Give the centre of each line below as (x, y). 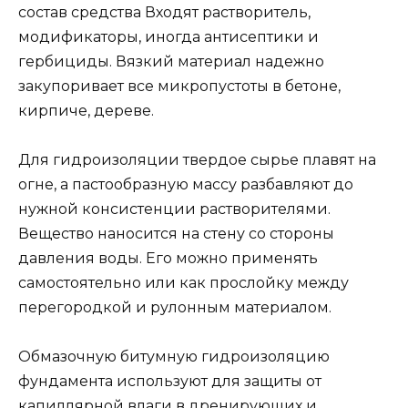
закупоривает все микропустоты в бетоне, (179, 86)
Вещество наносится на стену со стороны (176, 233)
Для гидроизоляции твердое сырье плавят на (197, 159)
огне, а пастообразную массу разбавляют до (186, 184)
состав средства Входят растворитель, (164, 12)
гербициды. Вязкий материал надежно (171, 61)
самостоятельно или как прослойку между (184, 282)
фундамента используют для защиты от (170, 381)
